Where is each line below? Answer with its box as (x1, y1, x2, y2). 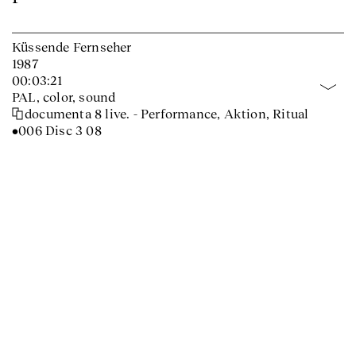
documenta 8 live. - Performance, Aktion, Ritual (25, 106, 309, 121)
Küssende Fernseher (12, 40, 132, 54)
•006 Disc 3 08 (12, 123, 102, 137)
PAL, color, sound (12, 90, 116, 104)
